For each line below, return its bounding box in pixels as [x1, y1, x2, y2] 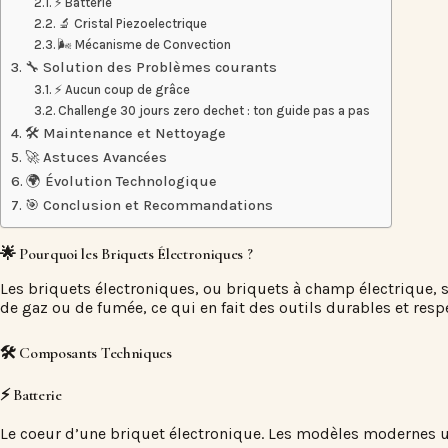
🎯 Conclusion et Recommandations [24, 197, 273, 214]
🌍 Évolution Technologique [25, 173, 217, 190]
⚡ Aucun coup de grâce [54, 82, 191, 97]
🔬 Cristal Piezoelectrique [58, 16, 208, 31]
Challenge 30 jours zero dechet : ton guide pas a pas [58, 103, 371, 118]
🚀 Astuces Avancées [24, 149, 167, 166]
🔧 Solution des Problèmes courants [24, 59, 277, 76]
